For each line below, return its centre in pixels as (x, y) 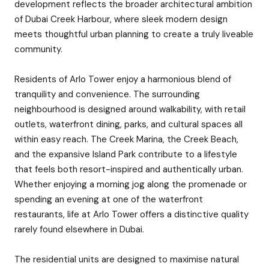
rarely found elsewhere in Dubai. (79, 229)
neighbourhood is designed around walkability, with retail (130, 109)
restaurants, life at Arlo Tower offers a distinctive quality (131, 214)
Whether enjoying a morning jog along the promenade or (131, 184)
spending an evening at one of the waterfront (109, 199)
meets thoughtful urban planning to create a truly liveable (134, 34)
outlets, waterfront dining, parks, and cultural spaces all (128, 124)
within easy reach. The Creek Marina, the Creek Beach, (126, 139)
